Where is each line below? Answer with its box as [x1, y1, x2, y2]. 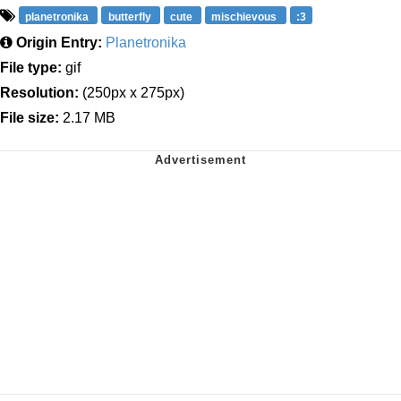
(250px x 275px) [79, 84, 184, 100]
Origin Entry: [16, 34, 102, 50]
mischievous [211, 10, 280, 23]
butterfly [107, 10, 154, 23]
